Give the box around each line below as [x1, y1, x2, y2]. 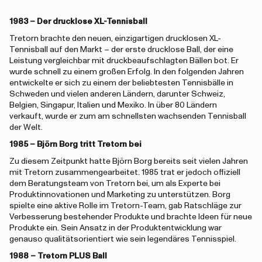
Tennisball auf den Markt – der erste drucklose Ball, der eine [9, 46, 233, 54]
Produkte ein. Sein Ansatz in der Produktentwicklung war [9, 224, 222, 232]
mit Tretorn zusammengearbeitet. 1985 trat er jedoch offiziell [9, 168, 240, 177]
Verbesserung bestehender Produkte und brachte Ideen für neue [9, 213, 252, 221]
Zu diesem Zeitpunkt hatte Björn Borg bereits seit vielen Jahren [9, 157, 248, 166]
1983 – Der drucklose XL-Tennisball [9, 18, 147, 26]
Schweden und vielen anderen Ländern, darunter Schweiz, [9, 90, 225, 98]
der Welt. [9, 123, 43, 132]
